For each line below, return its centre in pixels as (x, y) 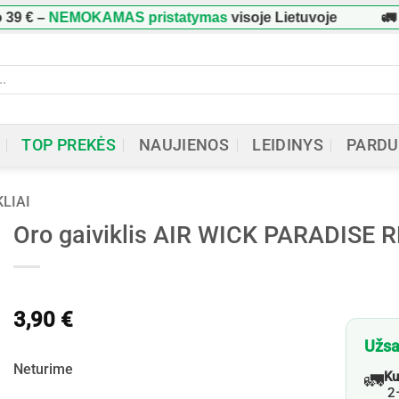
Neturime (43, 370)
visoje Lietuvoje (233, 17)
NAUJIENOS (184, 145)
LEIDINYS (288, 145)
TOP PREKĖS (69, 145)
